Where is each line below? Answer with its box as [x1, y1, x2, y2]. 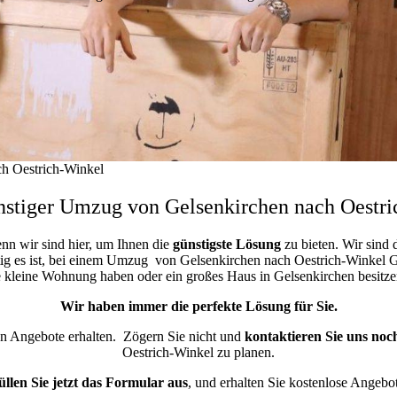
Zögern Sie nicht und [122, 328, 245, 344]
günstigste [172, 236, 232, 252]
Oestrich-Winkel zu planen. [122, 344, 275, 360]
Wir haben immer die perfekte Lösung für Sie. [59, 298, 338, 314]
